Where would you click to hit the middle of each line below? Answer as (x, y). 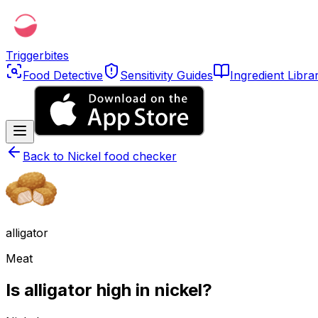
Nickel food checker (122, 156)
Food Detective (63, 75)
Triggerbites (37, 55)
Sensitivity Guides (166, 75)
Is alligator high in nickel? (109, 290)
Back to (45, 156)
